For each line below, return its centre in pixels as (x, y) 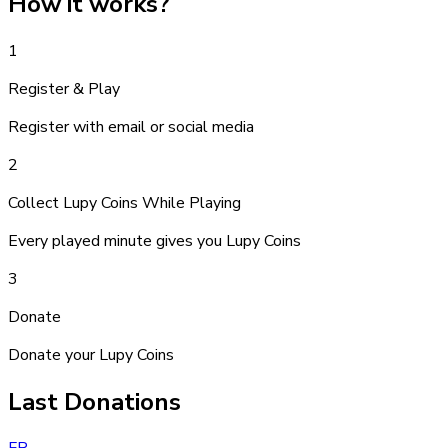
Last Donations (94, 401)
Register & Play (64, 88)
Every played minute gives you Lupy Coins (154, 240)
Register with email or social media (131, 126)
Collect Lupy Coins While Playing (124, 202)
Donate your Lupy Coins (91, 354)
